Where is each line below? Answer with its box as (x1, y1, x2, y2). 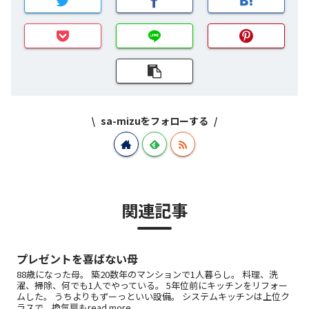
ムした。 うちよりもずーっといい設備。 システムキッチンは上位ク (17, 290, 290, 303)
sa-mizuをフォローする (101, 114, 208, 128)
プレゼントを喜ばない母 (17, 250, 138, 268)
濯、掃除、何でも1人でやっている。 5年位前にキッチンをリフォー (17, 279, 288, 292)
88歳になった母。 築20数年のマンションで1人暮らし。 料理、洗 (17, 268, 278, 281)
